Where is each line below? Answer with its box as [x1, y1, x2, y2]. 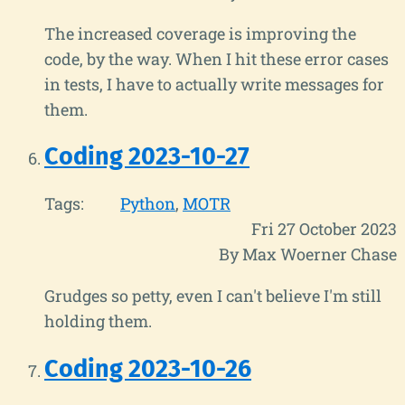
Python [120, 193, 175, 215]
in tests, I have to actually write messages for [44, 72, 384, 95]
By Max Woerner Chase [219, 243, 397, 266]
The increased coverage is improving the [44, 22, 356, 44]
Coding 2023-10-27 [44, 141, 250, 171]
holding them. [44, 310, 152, 333]
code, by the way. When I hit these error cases [44, 47, 389, 70]
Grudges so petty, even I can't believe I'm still [44, 285, 381, 307]
